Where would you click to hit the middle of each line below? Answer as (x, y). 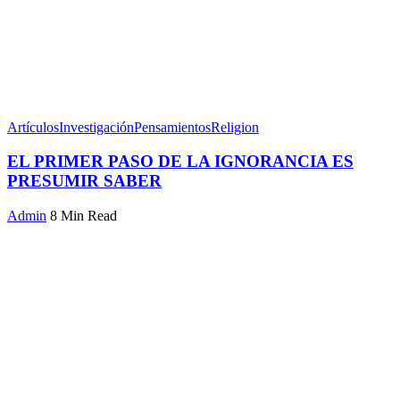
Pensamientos (172, 127)
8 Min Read (83, 216)
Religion (235, 127)
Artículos (33, 127)
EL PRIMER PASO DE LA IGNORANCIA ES (180, 162)
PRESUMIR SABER (84, 181)
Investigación (96, 127)
